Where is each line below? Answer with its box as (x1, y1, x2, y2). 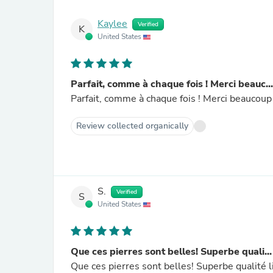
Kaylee (97, 17, 127, 31)
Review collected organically (76, 120, 188, 132)
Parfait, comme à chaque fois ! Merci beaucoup (71, 92, 272, 105)
